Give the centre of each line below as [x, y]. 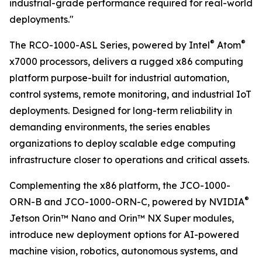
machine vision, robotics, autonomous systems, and [124, 251]
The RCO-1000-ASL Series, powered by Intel [110, 45]
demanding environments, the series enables [110, 127]
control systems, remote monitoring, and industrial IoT [130, 94]
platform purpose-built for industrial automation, [119, 78]
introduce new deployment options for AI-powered [124, 235]
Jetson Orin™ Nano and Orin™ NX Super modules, [122, 218]
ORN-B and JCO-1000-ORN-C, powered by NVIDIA [127, 202]
